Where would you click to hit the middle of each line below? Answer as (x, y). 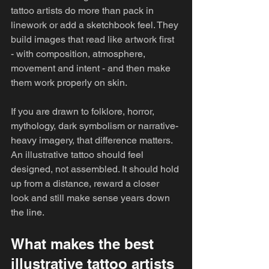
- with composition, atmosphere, (79, 54)
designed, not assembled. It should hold (96, 169)
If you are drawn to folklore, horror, (84, 111)
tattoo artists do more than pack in (83, 11)
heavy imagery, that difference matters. (93, 140)
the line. (28, 212)
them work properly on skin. (69, 83)
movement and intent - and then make (92, 68)
